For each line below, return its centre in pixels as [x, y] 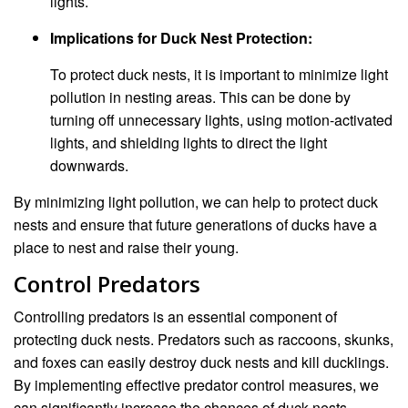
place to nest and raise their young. [126, 247]
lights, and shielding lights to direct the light [189, 142]
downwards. [89, 165]
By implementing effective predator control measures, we [196, 384]
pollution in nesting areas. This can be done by [200, 97]
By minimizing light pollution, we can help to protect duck [196, 201]
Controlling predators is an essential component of [175, 316]
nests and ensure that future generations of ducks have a [195, 224]
